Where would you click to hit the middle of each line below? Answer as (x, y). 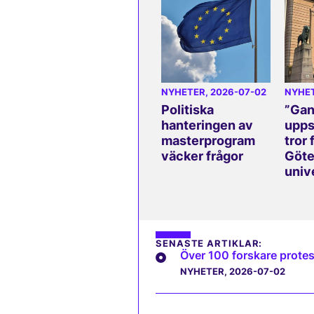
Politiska (187, 110)
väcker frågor (202, 156)
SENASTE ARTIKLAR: (209, 244)
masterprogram (208, 141)
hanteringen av (207, 125)
